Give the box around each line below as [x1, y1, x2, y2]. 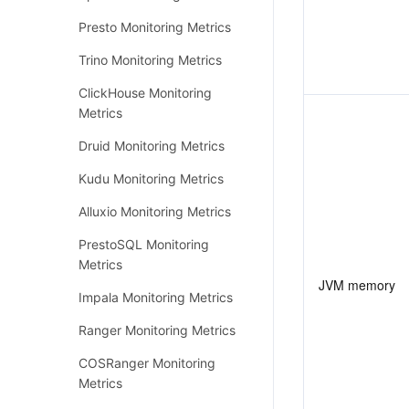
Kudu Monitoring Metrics [79, 171, 224, 186]
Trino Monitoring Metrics [79, 52, 222, 68]
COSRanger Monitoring [79, 355, 215, 371]
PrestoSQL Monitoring [79, 236, 209, 252]
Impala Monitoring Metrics [79, 289, 233, 305]
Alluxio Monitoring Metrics [79, 204, 231, 219]
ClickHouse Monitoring [79, 85, 212, 100]
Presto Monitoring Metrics [79, 19, 231, 35]
